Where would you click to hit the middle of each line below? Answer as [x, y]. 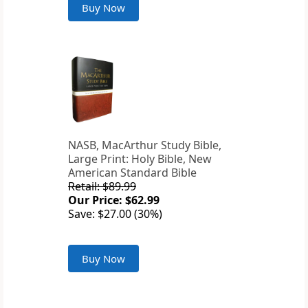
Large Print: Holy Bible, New [140, 159]
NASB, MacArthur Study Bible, [145, 145]
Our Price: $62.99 [114, 200]
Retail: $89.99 [102, 187]
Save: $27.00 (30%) [115, 214]
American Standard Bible [132, 173]
